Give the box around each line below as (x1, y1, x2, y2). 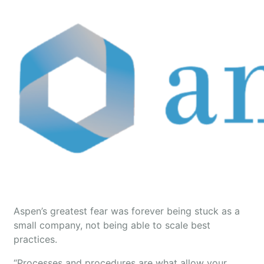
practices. (14, 233, 57, 245)
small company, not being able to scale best (14, 219, 210, 231)
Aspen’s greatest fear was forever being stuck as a (14, 205, 240, 217)
